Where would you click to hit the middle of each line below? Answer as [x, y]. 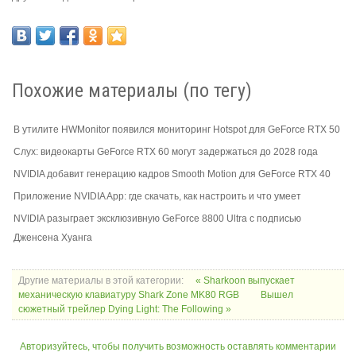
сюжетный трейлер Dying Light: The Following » [125, 309]
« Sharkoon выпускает [245, 280]
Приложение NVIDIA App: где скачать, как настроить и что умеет [157, 196]
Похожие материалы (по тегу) [132, 90]
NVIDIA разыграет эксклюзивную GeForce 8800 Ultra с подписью [157, 218]
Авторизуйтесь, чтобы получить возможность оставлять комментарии [178, 346]
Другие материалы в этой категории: [101, 280]
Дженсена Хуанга [53, 237]
